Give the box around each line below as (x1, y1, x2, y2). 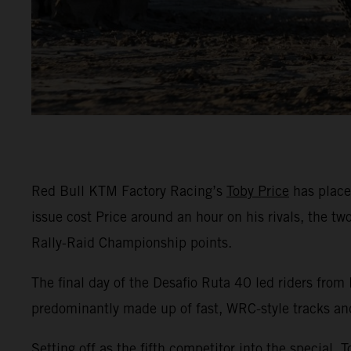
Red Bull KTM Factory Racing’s (31, 182, 226, 199)
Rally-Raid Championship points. (31, 233, 232, 251)
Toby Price (226, 182, 289, 199)
